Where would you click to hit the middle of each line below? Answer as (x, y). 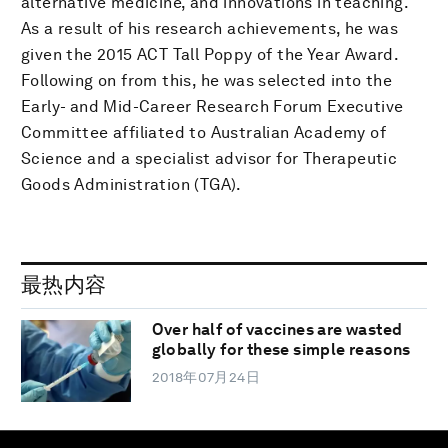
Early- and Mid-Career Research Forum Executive (212, 106)
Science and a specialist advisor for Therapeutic (209, 158)
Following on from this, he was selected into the (207, 80)
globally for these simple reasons (281, 350)
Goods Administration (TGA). (131, 184)
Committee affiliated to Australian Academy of (203, 132)
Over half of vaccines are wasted (277, 330)
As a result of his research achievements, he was (210, 28)
